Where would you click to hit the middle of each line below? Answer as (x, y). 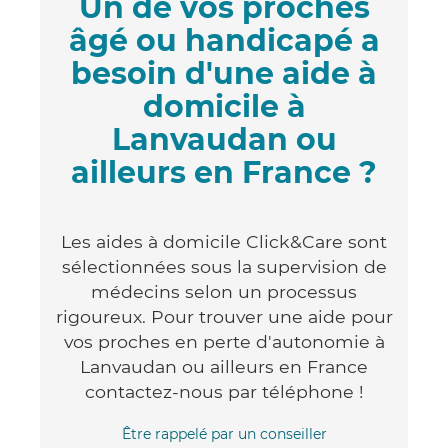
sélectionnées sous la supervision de (224, 266)
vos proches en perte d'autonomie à (224, 341)
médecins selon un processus (224, 291)
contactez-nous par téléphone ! (224, 391)
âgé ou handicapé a (224, 40)
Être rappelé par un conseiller (224, 433)
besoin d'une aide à (224, 73)
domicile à (224, 106)
